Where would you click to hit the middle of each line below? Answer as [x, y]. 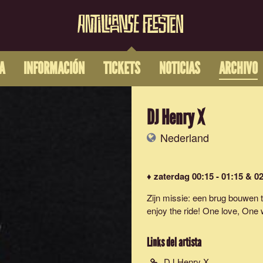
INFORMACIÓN [54, 69]
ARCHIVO [238, 69]
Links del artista [174, 242]
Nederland [183, 137]
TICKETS [122, 69]
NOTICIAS [179, 69]
